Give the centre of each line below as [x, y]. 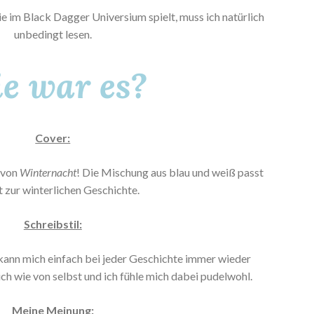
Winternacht [48, 172]
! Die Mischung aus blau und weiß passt [170, 172]
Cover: [53, 138]
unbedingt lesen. [53, 34]
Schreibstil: [53, 224]
